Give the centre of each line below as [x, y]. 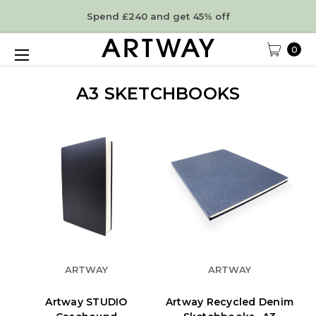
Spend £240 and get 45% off [158, 16]
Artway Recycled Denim [230, 302]
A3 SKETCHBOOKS [158, 93]
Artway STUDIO [86, 302]
